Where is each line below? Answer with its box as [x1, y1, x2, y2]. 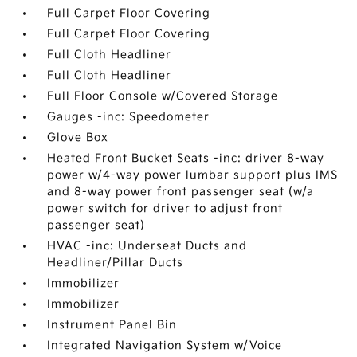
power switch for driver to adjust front [47, 202, 284, 215]
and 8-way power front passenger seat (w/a [47, 185, 315, 198]
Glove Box [47, 131, 109, 144]
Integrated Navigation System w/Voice [47, 339, 283, 352]
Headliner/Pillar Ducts [47, 256, 184, 269]
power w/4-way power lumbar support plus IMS [47, 168, 339, 182]
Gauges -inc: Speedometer [47, 110, 210, 124]
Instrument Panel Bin [47, 318, 178, 331]
